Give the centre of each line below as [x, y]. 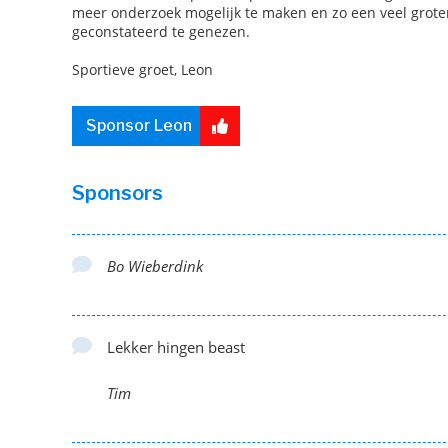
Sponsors [117, 193]
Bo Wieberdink [155, 266]
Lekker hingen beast [176, 347]
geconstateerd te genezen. [161, 31]
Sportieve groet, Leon [142, 69]
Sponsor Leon [139, 125]
